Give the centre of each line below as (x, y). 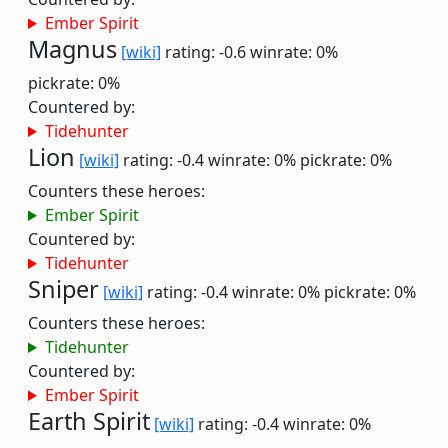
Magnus (72, 49)
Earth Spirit (89, 421)
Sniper (63, 289)
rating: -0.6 (205, 52)
